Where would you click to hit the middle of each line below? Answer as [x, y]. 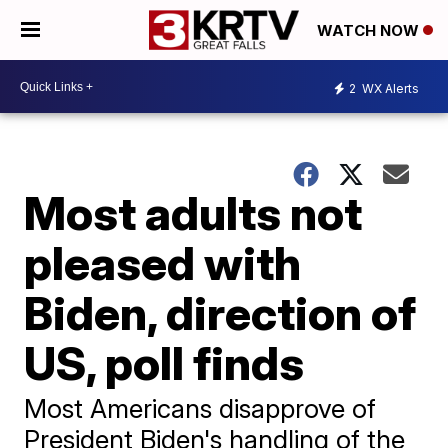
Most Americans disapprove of [200, 408]
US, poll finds [164, 363]
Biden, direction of [220, 313]
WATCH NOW [370, 31]
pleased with [163, 263]
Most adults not [193, 213]
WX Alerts [389, 88]
